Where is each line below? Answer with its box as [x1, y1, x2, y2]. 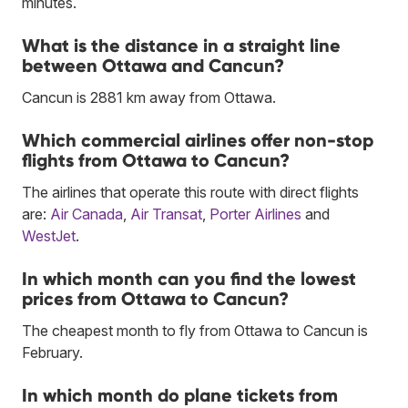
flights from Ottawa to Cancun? [22, 148, 290, 171]
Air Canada [50, 204, 123, 223]
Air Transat [130, 204, 202, 223]
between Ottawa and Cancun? [22, 54, 284, 76]
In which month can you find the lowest [22, 267, 356, 290]
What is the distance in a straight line [22, 34, 341, 56]
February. [22, 342, 83, 362]
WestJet [22, 226, 76, 245]
